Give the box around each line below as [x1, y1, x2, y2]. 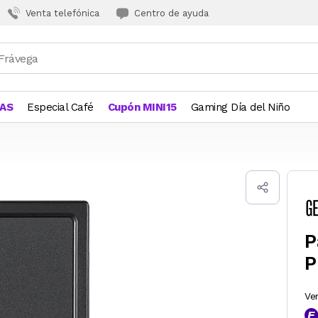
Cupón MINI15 [107, 101, 177, 114]
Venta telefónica [26, 7, 99, 18]
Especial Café [27, 101, 94, 114]
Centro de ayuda [134, 7, 209, 18]
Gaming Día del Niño [190, 101, 290, 114]
